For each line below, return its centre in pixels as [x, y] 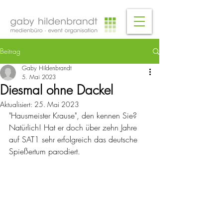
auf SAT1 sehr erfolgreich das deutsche [74, 139]
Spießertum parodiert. [46, 151]
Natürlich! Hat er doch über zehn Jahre [74, 127]
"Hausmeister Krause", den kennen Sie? [74, 115]
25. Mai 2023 [57, 104]
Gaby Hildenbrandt [47, 68]
